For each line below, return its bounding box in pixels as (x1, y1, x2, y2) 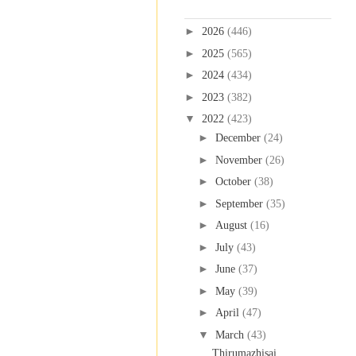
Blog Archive (184, 2, 243, 14)
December (215, 132, 264, 145)
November (215, 153, 265, 166)
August (215, 219, 250, 232)
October (215, 176, 254, 188)
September (215, 197, 266, 210)
